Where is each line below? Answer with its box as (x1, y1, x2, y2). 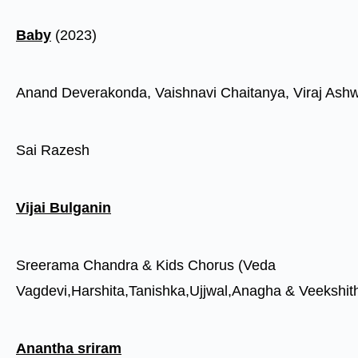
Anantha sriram (16, 340, 121, 356)
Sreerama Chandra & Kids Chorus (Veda (16, 257, 276, 273)
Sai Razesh (16, 142, 89, 158)
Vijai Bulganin (16, 200, 111, 216)
